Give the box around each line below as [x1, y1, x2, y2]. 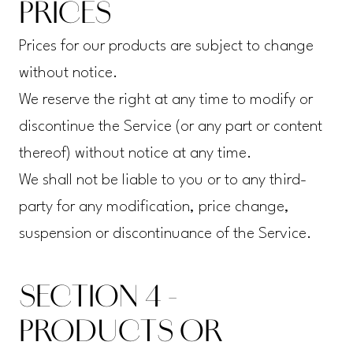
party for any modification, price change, [18, 199, 289, 216]
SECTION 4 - [18, 285, 177, 314]
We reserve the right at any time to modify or [18, 92, 313, 109]
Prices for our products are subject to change [18, 39, 314, 55]
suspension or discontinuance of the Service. [18, 226, 312, 243]
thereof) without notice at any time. [18, 146, 252, 162]
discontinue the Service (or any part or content [18, 119, 322, 136]
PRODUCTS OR [18, 320, 222, 349]
